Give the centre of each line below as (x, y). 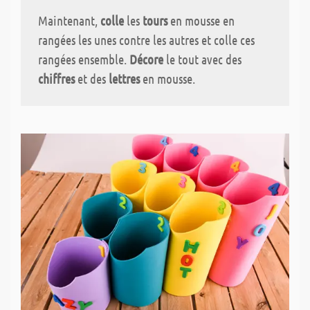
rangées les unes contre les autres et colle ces (146, 40)
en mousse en (201, 21)
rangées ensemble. (84, 60)
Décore (146, 60)
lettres (124, 79)
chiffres (56, 79)
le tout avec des (202, 60)
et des (92, 79)
